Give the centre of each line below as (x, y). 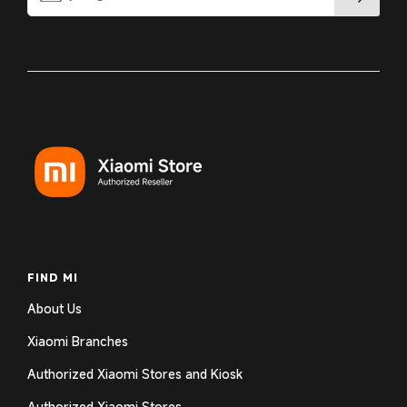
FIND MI (53, 277)
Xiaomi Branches (78, 341)
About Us (55, 308)
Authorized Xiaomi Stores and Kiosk (135, 373)
